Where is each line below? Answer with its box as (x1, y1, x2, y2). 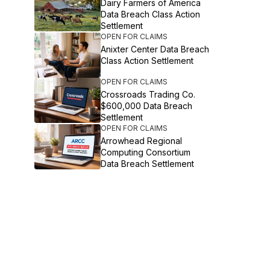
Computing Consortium (101, 147, 191, 157)
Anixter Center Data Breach (101, 44, 210, 54)
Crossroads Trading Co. (101, 89, 196, 99)
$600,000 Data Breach (101, 101, 193, 111)
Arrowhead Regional (101, 136, 183, 146)
